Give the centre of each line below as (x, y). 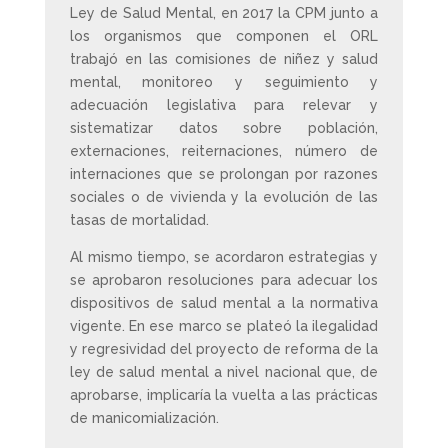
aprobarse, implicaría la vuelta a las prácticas (224, 395)
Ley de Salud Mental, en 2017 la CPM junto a (224, 13)
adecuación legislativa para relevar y (224, 105)
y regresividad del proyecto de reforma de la (224, 349)
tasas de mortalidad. (139, 220)
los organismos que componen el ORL (224, 36)
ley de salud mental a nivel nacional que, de (224, 372)
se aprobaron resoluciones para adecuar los (224, 280)
